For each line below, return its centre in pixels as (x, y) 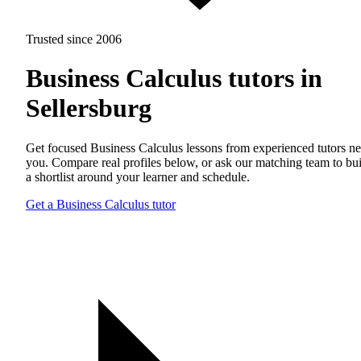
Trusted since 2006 (74, 39)
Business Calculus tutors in (174, 79)
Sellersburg (89, 108)
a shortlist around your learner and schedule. (138, 176)
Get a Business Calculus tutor (101, 204)
